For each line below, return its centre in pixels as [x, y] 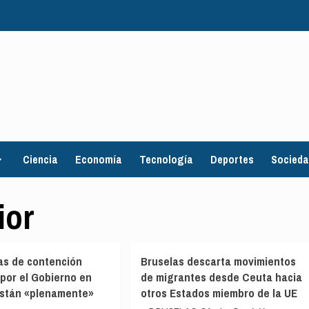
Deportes [232, 159]
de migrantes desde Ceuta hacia [221, 277]
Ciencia [40, 159]
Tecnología [166, 159]
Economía [99, 159]
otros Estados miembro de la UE [219, 293]
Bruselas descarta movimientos [218, 261]
